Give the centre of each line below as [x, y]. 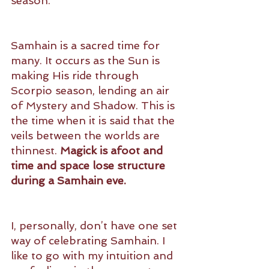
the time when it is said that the [94, 121]
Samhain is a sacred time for [87, 46]
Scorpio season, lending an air [92, 91]
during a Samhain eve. [68, 181]
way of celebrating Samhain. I [89, 241]
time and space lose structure [89, 166]
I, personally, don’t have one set [95, 226]
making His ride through [76, 76]
